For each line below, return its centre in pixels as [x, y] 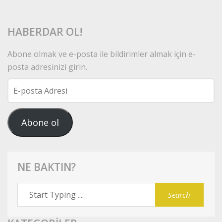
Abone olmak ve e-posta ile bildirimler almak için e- [102, 54]
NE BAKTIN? [47, 167]
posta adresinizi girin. [47, 67]
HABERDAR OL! [45, 31]
